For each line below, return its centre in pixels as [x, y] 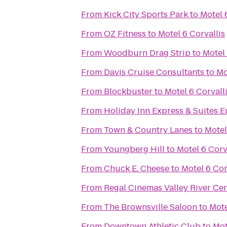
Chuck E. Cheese [137, 168]
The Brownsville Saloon [150, 207]
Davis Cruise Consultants [154, 72]
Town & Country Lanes [148, 130]
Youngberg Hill [134, 149]
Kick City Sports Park [146, 14]
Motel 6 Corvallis [192, 34]
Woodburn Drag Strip [147, 53]
